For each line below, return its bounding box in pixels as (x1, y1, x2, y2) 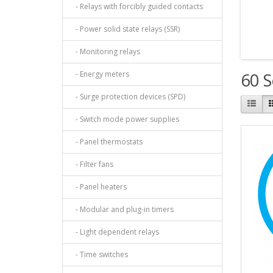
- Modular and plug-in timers (70, 204, 174, 214)
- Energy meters (70, 68, 129, 79)
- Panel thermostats (70, 136, 143, 147)
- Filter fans (70, 158, 113, 169)
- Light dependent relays (70, 226, 159, 237)
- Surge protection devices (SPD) (70, 91, 185, 102)
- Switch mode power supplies (70, 113, 179, 124)
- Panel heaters (70, 181, 127, 192)
